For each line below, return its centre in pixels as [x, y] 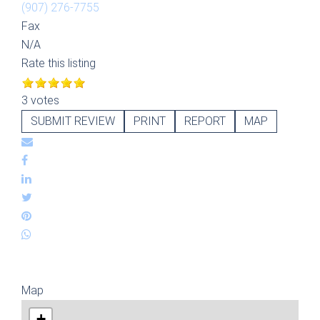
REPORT [205, 121]
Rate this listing [59, 63]
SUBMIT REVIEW [73, 121]
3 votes [40, 100]
